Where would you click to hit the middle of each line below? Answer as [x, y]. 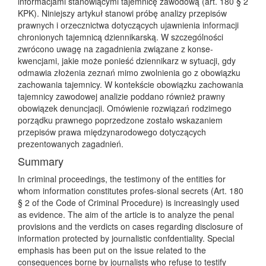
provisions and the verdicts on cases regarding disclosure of [130, 226]
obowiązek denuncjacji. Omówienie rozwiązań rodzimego [125, 108]
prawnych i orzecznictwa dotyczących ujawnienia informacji [128, 25]
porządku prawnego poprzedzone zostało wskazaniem [120, 120]
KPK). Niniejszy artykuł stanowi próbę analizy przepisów [122, 13]
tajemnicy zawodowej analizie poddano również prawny [121, 96]
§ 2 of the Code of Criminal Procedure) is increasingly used [129, 202]
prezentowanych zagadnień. [71, 144]
